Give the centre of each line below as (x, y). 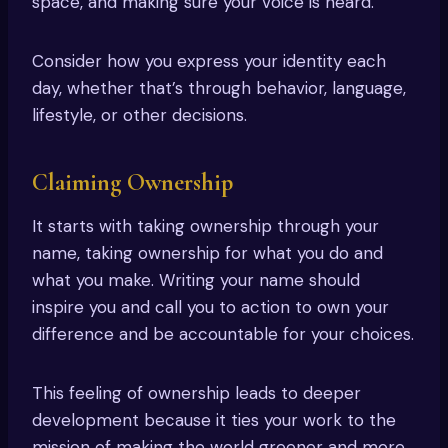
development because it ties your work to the (214, 420)
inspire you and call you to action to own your (210, 307)
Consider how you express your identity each (209, 61)
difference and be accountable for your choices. (223, 334)
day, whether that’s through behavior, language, (219, 88)
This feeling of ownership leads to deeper (196, 393)
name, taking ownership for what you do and (207, 253)
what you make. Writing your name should (196, 280)
